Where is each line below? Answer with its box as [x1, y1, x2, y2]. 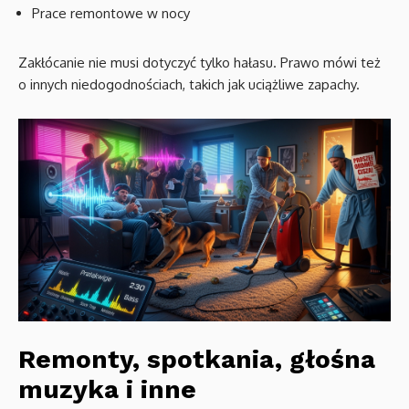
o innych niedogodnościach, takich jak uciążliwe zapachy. [18, 75, 360, 93]
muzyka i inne [18, 374, 196, 405]
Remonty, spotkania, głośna [18, 344, 375, 375]
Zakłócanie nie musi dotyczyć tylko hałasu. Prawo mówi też [18, 53, 381, 71]
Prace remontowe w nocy [32, 4, 190, 22]
